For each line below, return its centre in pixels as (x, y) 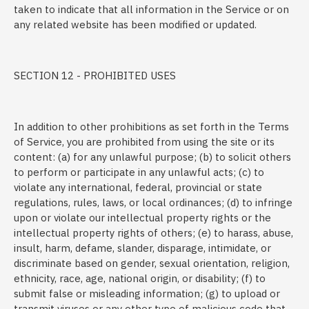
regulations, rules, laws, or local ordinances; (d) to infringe (153, 202)
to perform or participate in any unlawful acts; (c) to (139, 172)
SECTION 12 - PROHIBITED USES (95, 76)
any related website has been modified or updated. (135, 24)
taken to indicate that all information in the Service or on (151, 9)
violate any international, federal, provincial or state (138, 187)
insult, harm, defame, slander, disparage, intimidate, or (142, 248)
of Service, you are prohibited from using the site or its (144, 142)
